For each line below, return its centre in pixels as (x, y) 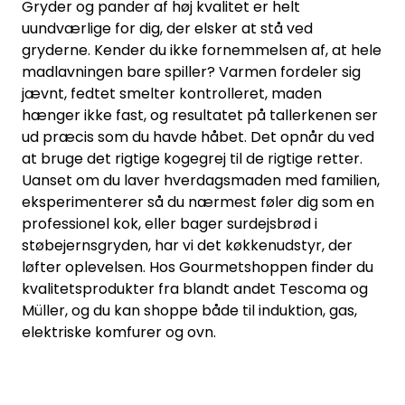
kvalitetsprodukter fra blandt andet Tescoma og (195, 289)
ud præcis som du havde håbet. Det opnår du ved (198, 137)
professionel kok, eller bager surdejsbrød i (170, 224)
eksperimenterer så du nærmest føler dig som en (198, 202)
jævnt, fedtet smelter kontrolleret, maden (172, 94)
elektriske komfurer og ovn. (119, 332)
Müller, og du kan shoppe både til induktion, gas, (189, 311)
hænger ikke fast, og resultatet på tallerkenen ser (200, 115)
